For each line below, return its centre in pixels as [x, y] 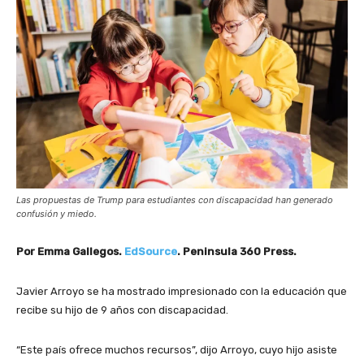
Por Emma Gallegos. [70, 251]
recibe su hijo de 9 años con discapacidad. [122, 310]
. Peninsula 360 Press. [238, 251]
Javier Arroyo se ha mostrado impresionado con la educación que [182, 291]
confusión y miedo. [56, 213]
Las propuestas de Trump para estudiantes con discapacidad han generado [175, 199]
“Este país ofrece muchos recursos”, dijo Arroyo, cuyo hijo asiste [177, 349]
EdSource [151, 251]
